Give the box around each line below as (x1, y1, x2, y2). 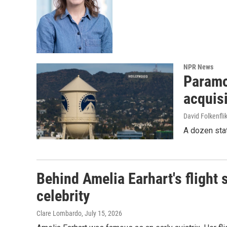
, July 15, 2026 (82, 209, 122, 218)
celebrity (36, 187, 90, 205)
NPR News (183, 63, 213, 71)
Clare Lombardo (36, 209, 82, 218)
